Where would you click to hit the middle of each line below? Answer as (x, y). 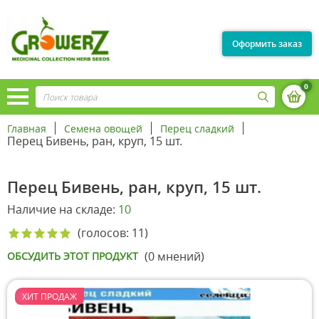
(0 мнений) (174, 257)
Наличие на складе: (63, 210)
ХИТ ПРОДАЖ (49, 297)
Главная (27, 128)
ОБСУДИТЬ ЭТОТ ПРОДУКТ (73, 256)
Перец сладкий (197, 128)
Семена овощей (103, 128)
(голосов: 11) (113, 233)
